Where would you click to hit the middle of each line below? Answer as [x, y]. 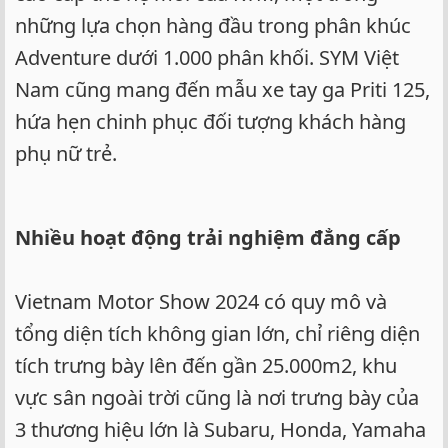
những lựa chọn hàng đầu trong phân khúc [213, 26]
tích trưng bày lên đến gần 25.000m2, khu [206, 366]
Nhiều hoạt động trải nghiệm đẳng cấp [208, 238]
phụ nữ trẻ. [66, 154]
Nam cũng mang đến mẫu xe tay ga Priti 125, [222, 90]
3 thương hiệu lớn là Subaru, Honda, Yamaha [220, 430]
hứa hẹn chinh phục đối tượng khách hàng [210, 122]
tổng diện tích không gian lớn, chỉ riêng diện [217, 334]
